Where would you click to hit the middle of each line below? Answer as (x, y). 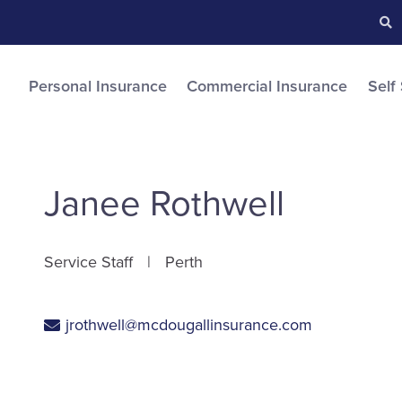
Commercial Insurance (267, 86)
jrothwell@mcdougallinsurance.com (189, 325)
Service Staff (88, 262)
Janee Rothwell (164, 204)
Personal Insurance (97, 86)
